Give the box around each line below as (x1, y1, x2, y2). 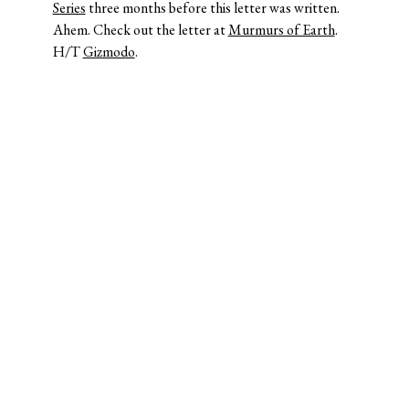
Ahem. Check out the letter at (52, 19, 228, 39)
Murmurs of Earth (227, 19, 335, 39)
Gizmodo (82, 41, 135, 61)
